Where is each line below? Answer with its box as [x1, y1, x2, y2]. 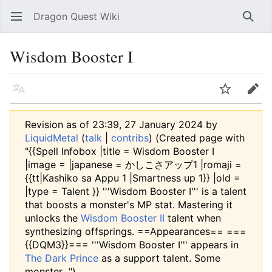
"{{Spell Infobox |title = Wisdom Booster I [25, 145, 214, 157]
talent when [165, 212, 221, 224]
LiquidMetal [25, 132, 78, 144]
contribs [111, 132, 149, 144]
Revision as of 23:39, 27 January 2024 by [25, 118, 217, 131]
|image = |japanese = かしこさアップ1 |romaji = [25, 158, 242, 171]
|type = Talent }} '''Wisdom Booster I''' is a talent [25, 185, 246, 197]
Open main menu [18, 16, 26, 29]
